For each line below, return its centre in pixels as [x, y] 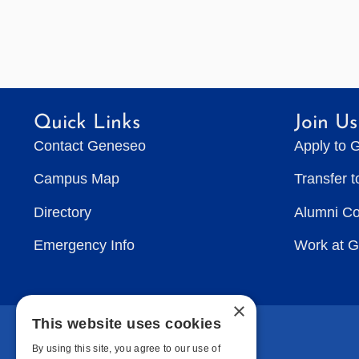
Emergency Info [84, 246]
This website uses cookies [127, 324]
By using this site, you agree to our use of [126, 349]
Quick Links [87, 123]
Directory [63, 212]
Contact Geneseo [90, 145]
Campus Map [77, 179]
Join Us [326, 123]
